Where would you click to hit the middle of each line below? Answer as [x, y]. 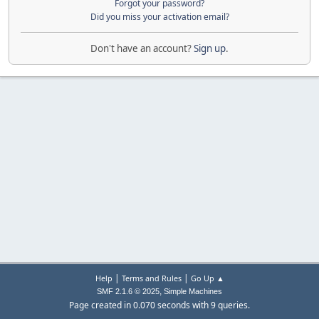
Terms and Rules [151, 278]
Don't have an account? [142, 48]
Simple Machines [193, 291]
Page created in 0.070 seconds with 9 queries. [159, 305]
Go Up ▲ [207, 278]
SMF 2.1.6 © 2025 [128, 291]
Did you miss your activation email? [159, 16]
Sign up [210, 48]
